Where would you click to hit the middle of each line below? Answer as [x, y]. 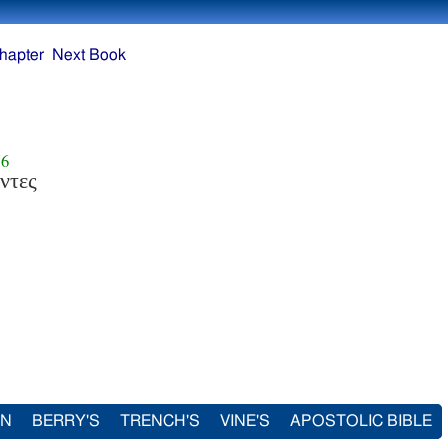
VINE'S [245, 421]
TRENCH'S [160, 421]
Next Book [89, 55]
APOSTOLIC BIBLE [361, 421]
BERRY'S [66, 421]
